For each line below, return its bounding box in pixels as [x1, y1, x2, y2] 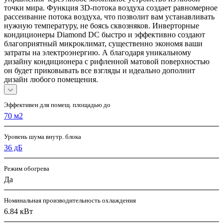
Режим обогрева [4, 164, 49, 172]
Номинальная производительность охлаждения [4, 196, 136, 204]
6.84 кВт [4, 207, 33, 216]
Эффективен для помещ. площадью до [4, 101, 111, 109]
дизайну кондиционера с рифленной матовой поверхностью [4, 57, 210, 66]
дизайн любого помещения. [4, 75, 98, 84]
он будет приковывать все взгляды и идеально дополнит [4, 66, 195, 75]
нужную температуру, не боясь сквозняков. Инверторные [4, 21, 199, 30]
